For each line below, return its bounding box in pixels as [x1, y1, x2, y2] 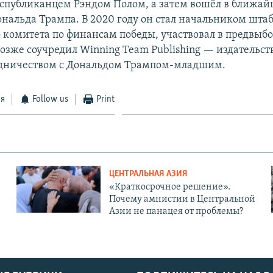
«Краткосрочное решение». [108, 182, 230, 192]
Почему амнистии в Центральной [108, 194, 255, 204]
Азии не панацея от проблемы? [108, 206, 243, 216]
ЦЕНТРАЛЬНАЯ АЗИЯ [108, 169, 188, 179]
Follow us [32, 94, 69, 104]
